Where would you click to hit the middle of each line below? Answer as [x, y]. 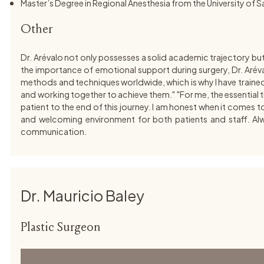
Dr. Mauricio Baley [83, 196]
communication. [54, 132]
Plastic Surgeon [61, 228]
